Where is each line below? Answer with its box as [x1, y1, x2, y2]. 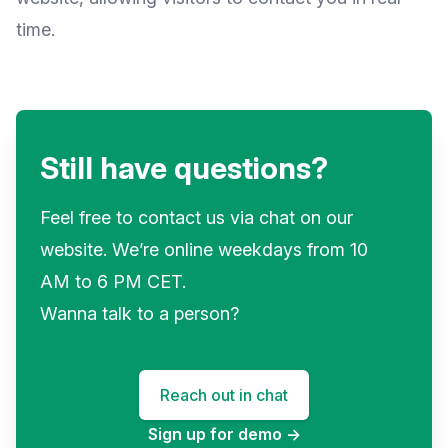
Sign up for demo [147, 424, 286, 445]
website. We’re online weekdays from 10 [40, 239, 368, 261]
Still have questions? [40, 150, 328, 187]
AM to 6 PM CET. [40, 271, 186, 293]
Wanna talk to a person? [40, 303, 239, 325]
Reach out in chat [160, 385, 288, 406]
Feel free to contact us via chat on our [40, 207, 353, 229]
